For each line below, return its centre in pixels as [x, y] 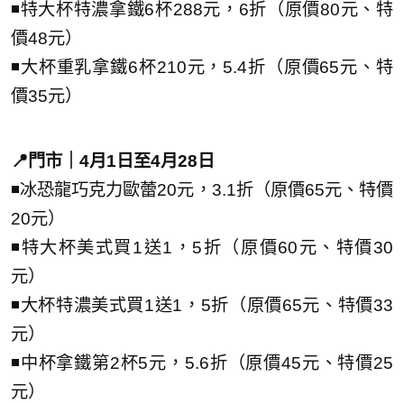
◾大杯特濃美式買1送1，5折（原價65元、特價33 [202, 305]
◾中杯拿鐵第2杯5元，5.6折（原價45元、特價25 [202, 363]
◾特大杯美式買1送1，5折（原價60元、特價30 [202, 247]
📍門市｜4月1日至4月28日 [113, 161]
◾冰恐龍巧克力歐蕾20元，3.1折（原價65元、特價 [202, 189]
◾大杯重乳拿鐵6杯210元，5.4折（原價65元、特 [202, 67]
